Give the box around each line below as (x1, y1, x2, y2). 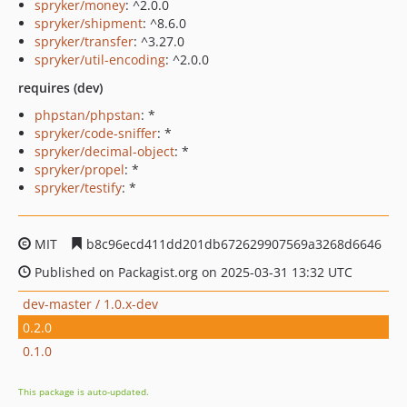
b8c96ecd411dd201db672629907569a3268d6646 (83, 235, 382, 253)
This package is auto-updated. (18, 385, 149, 398)
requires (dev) (18, 79, 103, 96)
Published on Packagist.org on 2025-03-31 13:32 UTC (31, 263, 352, 281)
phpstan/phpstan (35, 106, 141, 124)
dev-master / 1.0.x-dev (23, 294, 158, 313)
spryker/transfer (35, 33, 134, 50)
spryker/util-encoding (35, 51, 165, 68)
